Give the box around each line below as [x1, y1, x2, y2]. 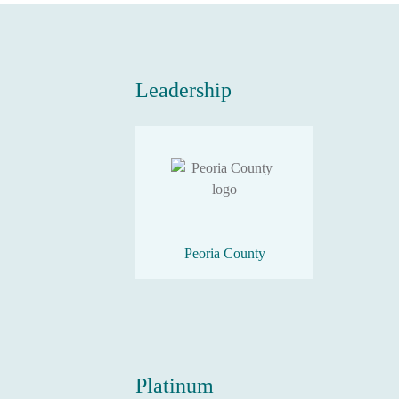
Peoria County [183, 246, 265, 261]
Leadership [135, 78, 232, 102]
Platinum [135, 374, 214, 397]
